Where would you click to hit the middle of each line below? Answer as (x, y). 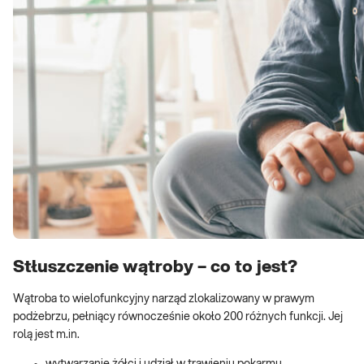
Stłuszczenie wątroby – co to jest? (155, 267)
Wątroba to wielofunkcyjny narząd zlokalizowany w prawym (164, 299)
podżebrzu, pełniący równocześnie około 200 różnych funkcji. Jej (178, 317)
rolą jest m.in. (46, 335)
